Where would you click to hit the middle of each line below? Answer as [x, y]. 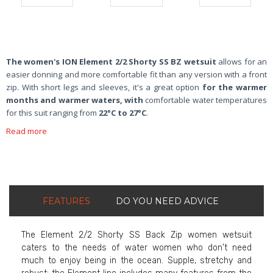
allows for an [242, 61]
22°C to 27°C [122, 112]
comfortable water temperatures [206, 100]
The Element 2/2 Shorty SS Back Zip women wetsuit [136, 235]
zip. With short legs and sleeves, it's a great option [104, 87]
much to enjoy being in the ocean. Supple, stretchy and [136, 260]
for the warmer [235, 87]
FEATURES [66, 201]
